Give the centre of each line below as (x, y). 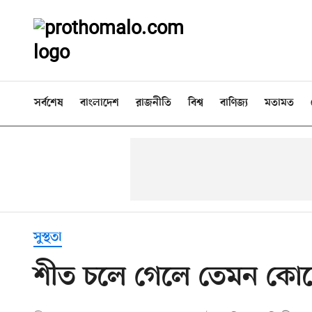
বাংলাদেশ (100, 103)
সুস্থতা (48, 237)
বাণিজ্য (234, 103)
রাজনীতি (154, 103)
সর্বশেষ (49, 103)
